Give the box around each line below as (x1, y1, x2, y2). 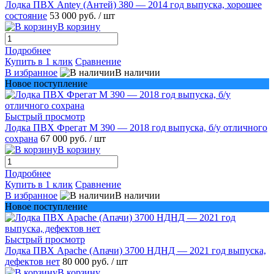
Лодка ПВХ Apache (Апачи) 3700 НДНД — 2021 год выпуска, (5, 245, 266, 256)
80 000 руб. (62, 256, 111, 267)
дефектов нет (5, 256, 60, 267)
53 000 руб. (50, 10, 98, 21)
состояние (5, 10, 47, 21)
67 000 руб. (40, 133, 89, 144)
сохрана (5, 133, 38, 144)
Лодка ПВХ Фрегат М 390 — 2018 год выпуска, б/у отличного (5, 122, 267, 133)
